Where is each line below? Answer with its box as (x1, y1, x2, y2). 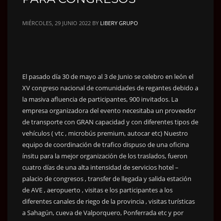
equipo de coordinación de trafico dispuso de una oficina (22, 140, 189, 149)
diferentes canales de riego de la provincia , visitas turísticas (22, 196, 195, 206)
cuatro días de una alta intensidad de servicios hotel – (22, 162, 179, 172)
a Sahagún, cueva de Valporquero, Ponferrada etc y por (22, 208, 184, 217)
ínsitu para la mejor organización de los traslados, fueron (22, 151, 187, 160)
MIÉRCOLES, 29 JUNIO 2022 (22, 19, 91, 27)
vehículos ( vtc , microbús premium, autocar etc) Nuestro (22, 128, 188, 138)
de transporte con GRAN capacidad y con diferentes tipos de (22, 117, 198, 126)
